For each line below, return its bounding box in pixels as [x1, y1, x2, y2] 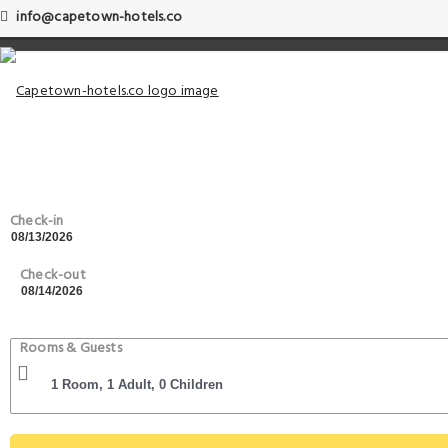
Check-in [10, 209, 64, 233]
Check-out [20, 263, 86, 287]
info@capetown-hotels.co [13, 6, 182, 29]
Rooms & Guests [20, 336, 122, 360]
